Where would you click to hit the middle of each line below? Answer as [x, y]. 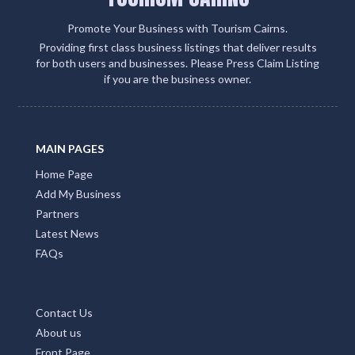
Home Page [64, 174]
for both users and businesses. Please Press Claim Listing [177, 63]
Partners [57, 213]
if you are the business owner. [177, 78]
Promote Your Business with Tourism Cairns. [177, 28]
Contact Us [64, 312]
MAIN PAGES [70, 148]
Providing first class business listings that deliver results [177, 47]
